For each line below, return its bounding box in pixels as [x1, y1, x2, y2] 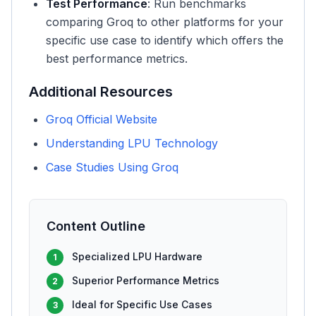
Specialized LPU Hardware [72, 250, 202, 262]
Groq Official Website [46, 112, 157, 126]
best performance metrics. [46, 51, 188, 66]
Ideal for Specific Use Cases [72, 298, 212, 310]
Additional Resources [29, 83, 173, 100]
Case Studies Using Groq [46, 160, 178, 174]
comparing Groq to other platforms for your [46, 15, 284, 29]
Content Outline [47, 219, 145, 233]
